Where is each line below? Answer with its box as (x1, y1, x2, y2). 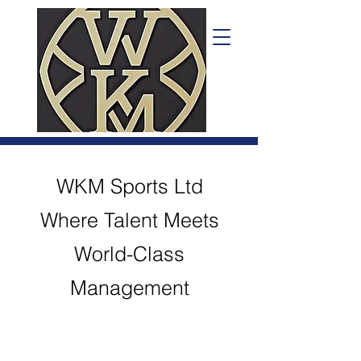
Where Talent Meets (39, 208, 219, 232)
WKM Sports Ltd (56, 174, 203, 198)
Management (69, 276, 189, 300)
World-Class (74, 242, 185, 266)
